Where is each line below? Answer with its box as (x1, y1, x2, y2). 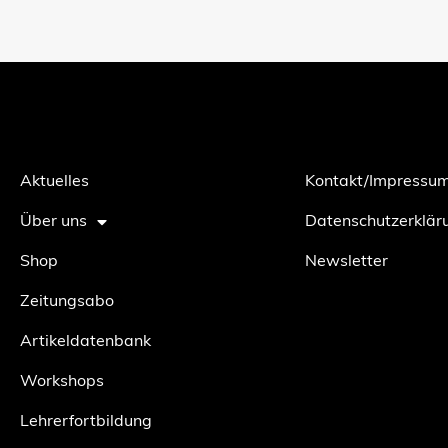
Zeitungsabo (20, 294, 114, 310)
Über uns (20, 214, 87, 230)
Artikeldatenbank (20, 334, 151, 350)
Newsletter (305, 254, 388, 270)
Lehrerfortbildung (20, 414, 152, 430)
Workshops (20, 374, 104, 390)
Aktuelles (20, 174, 89, 190)
